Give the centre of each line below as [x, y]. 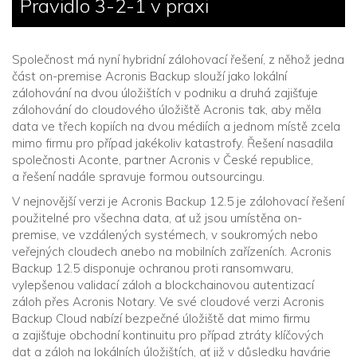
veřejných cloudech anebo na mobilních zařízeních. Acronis [172, 251]
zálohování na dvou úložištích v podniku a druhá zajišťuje [165, 93]
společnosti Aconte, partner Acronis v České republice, [163, 160]
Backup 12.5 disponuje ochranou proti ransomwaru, [153, 268]
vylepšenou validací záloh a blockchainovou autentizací [163, 285]
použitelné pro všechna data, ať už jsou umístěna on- [157, 218]
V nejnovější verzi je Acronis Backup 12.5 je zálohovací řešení [178, 201]
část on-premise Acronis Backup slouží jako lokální [149, 76]
